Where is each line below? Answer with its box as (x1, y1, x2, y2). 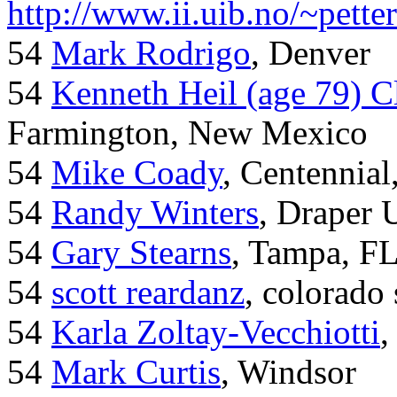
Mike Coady (51, 153, 222, 192)
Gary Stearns (51, 233, 231, 272)
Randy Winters (51, 193, 259, 232)
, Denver (251, 34, 370, 73)
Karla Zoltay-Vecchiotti (51, 313, 380, 352)
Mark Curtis (51, 353, 221, 392)
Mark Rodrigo (51, 34, 251, 73)
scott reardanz (51, 273, 245, 312)
